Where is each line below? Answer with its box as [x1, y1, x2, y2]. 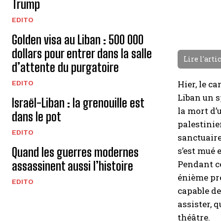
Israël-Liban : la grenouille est [12, 96, 145, 110]
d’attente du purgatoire [12, 60, 119, 74]
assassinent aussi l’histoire [12, 159, 133, 173]
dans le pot [12, 110, 61, 124]
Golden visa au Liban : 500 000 [12, 33, 144, 47]
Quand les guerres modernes [12, 145, 139, 159]
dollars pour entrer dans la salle [12, 46, 152, 61]
